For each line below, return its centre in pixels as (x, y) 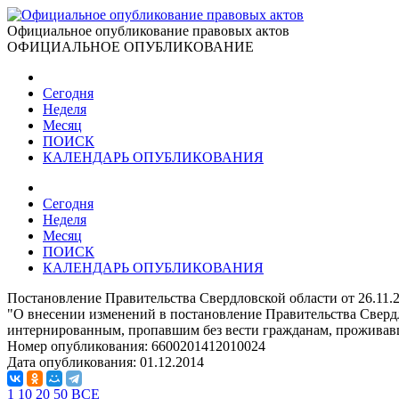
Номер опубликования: (79, 346)
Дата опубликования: (73, 362)
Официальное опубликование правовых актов (148, 31)
